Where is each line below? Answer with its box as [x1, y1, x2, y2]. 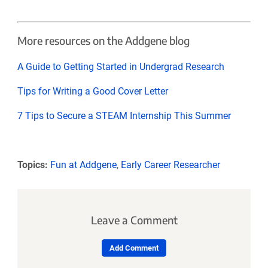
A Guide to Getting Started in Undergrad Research [17, 60, 224, 72]
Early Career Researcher [120, 159, 220, 170]
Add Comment [109, 243, 159, 252]
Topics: [17, 159, 48, 170]
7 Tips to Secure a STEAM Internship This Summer [17, 109, 231, 121]
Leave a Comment [90, 213, 178, 227]
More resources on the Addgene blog [17, 33, 190, 47]
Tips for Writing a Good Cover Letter [17, 85, 168, 97]
